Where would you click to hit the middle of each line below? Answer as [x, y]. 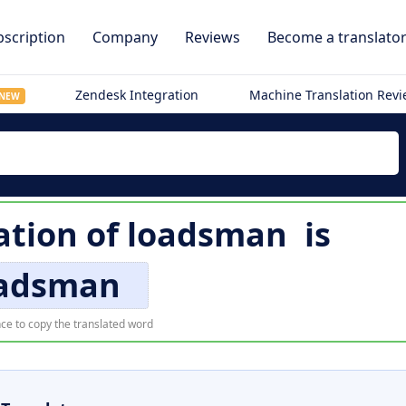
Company [125, 37]
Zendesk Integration [137, 95]
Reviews [213, 37]
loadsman [207, 234]
